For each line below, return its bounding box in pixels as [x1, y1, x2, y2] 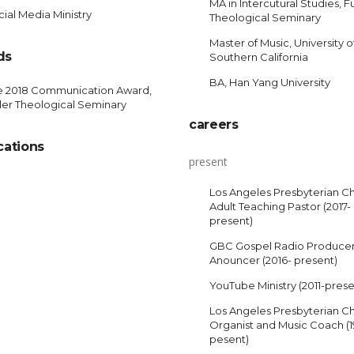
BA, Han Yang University [209, 76, 330, 88]
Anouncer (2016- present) [209, 254, 337, 266]
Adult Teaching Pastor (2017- [209, 200, 351, 213]
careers [188, 117, 239, 132]
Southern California [209, 51, 308, 63]
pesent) [209, 333, 249, 345]
